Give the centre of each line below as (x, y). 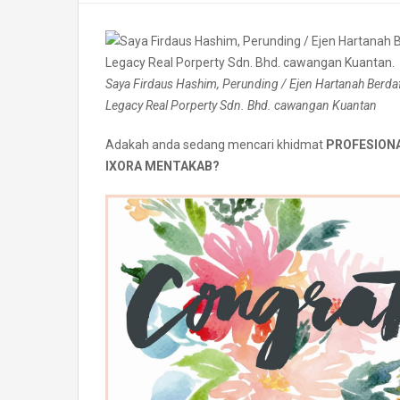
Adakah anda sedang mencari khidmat (216, 145)
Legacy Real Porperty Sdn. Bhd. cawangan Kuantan (241, 105)
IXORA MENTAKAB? (162, 166)
